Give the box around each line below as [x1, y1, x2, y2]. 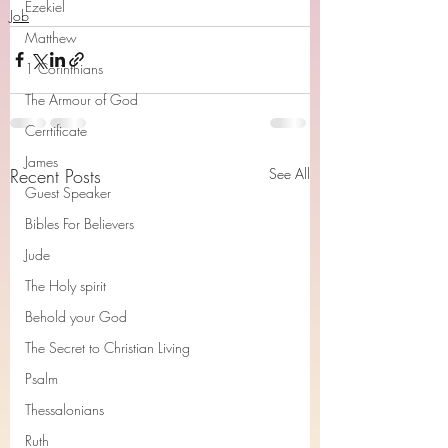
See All [269, 163, 310, 183]
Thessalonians [25, 400, 104, 419]
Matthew [25, 28, 77, 47]
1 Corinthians [25, 59, 103, 78]
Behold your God [25, 307, 127, 326]
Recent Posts [10, 163, 101, 188]
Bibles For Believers [25, 214, 134, 233]
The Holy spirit [25, 276, 106, 295]
